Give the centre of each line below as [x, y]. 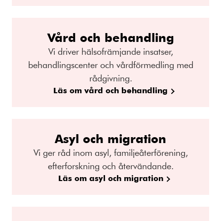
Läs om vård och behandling [110, 90]
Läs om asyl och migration [110, 178]
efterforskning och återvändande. [110, 166]
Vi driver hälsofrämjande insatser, [110, 51]
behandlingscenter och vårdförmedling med [110, 64]
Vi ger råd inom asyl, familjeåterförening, [110, 152]
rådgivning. [110, 78]
